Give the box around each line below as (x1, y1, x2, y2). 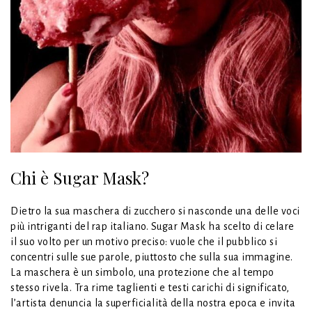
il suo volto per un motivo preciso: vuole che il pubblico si (10, 236, 277, 248)
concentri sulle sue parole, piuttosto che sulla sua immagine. (10, 251, 293, 263)
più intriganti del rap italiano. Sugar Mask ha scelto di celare (10, 221, 295, 233)
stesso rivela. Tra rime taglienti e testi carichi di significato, (10, 282, 290, 294)
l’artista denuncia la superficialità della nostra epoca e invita (10, 297, 295, 309)
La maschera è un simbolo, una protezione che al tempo (10, 267, 274, 279)
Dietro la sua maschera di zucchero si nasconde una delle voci (10, 205, 300, 217)
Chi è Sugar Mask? (10, 166, 149, 189)
